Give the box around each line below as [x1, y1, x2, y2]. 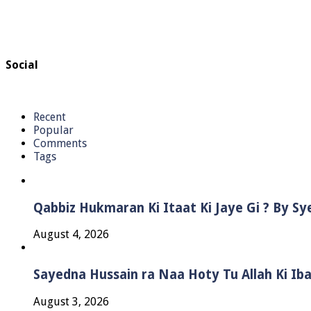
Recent [33, 110, 66, 124]
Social [6, 58, 38, 72]
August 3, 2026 [33, 294, 109, 308]
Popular [33, 123, 74, 137]
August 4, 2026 [33, 228, 109, 242]
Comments [33, 136, 87, 150]
